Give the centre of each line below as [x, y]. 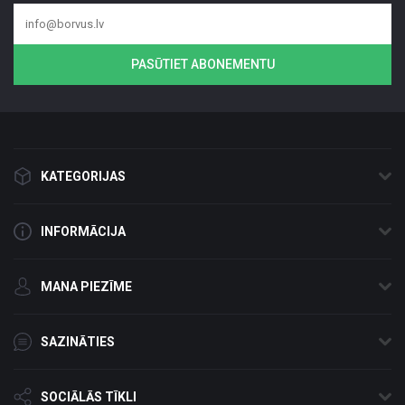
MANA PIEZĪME [86, 286]
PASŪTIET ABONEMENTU [202, 64]
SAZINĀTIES [78, 341]
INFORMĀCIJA [83, 231]
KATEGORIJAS [83, 176]
